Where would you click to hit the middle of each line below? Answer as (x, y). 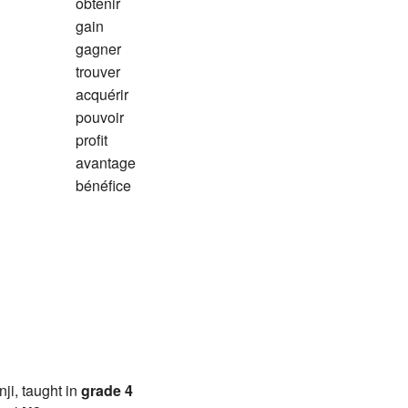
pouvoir (99, 117)
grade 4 (107, 391)
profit (91, 140)
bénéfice (103, 186)
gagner (98, 49)
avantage (105, 163)
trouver (97, 72)
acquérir (102, 95)
